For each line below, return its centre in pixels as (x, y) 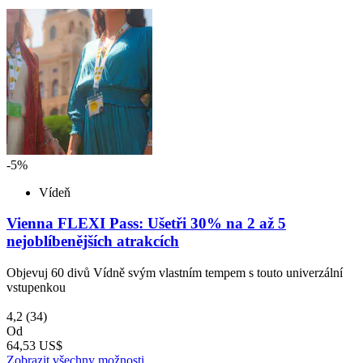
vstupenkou (36, 287)
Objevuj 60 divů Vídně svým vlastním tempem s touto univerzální (175, 272)
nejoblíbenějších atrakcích (93, 241)
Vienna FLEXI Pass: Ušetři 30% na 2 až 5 (146, 224)
